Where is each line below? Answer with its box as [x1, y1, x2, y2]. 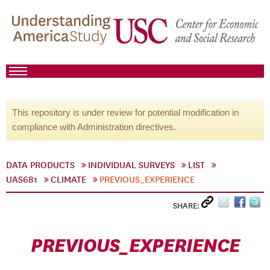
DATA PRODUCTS [6, 160, 75, 171]
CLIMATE [51, 174, 86, 185]
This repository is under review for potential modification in [12, 107, 239, 118]
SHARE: [173, 201, 201, 211]
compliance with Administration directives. [12, 122, 176, 132]
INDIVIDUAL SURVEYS [88, 160, 175, 171]
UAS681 [6, 174, 37, 185]
